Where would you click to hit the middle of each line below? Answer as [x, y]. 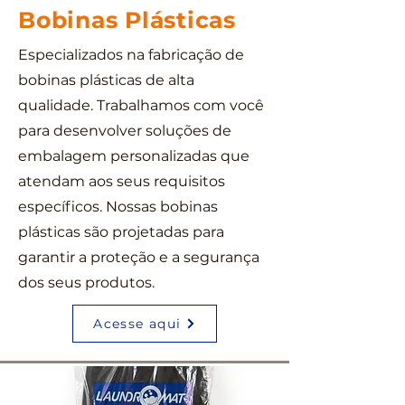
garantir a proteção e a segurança [139, 257]
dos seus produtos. [86, 283]
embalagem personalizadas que [134, 156]
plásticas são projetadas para [121, 232]
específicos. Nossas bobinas [118, 207]
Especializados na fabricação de [131, 55]
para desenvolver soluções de [125, 131]
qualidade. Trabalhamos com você [141, 105]
